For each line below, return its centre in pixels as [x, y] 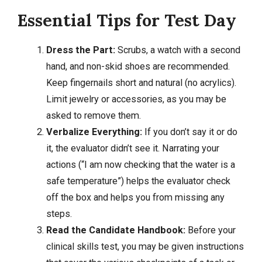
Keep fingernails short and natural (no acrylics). [141, 83]
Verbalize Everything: [94, 132]
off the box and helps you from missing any [135, 198]
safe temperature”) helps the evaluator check [138, 181]
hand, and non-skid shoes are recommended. [138, 67]
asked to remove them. [93, 116]
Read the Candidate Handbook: [116, 230]
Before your [210, 230]
